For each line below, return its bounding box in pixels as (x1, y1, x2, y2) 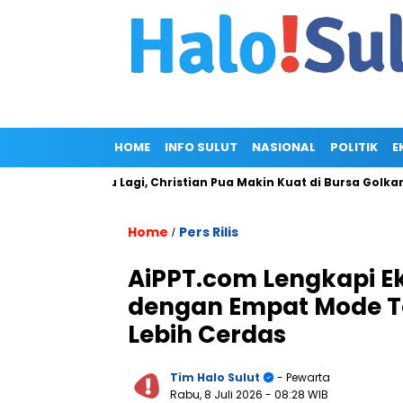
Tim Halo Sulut (170, 370, 260, 385)
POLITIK (330, 139, 378, 156)
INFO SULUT (165, 139, 237, 156)
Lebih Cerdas (128, 318, 286, 351)
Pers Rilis (179, 223, 238, 241)
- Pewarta (274, 370, 330, 385)
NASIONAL (252, 139, 316, 156)
